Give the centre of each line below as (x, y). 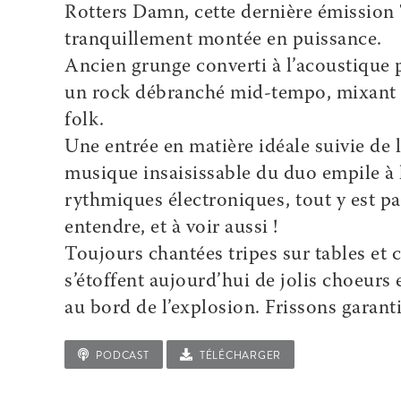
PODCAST (119, 355)
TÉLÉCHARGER (237, 355)
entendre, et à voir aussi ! (171, 228)
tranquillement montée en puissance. (223, 40)
